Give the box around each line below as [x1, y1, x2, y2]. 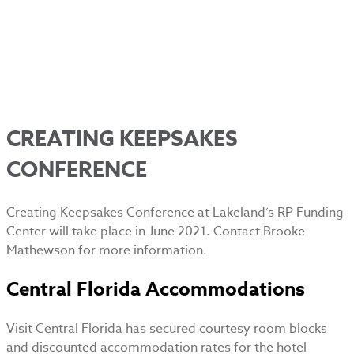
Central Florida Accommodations [6, 276, 305, 304]
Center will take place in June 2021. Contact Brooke [6, 222, 305, 242]
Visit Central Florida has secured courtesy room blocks [6, 319, 327, 339]
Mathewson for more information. [6, 241, 207, 261]
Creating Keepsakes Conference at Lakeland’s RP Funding [6, 203, 344, 223]
